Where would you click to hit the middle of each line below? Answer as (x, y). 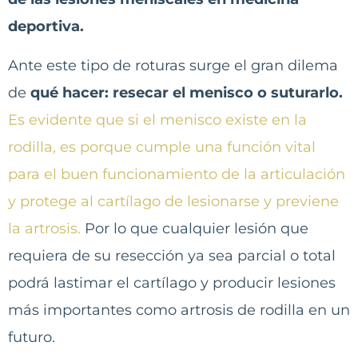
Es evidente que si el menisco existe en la (157, 119)
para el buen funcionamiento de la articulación (177, 174)
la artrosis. (44, 228)
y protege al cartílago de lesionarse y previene (173, 201)
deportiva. (46, 27)
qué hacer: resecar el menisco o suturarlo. (187, 92)
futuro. (32, 337)
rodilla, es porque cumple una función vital (162, 147)
